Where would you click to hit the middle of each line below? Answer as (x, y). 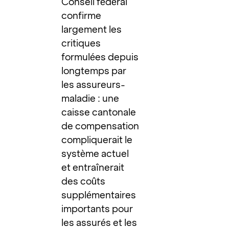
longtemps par (94, 71)
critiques (81, 43)
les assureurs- (94, 84)
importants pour (97, 209)
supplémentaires (99, 195)
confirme (82, 15)
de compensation (100, 126)
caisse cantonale (99, 112)
